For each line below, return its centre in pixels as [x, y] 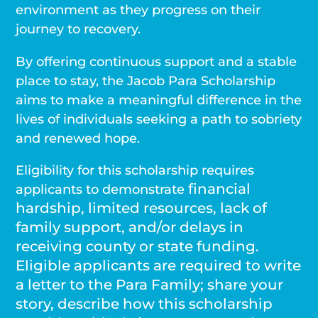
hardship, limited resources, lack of [142, 208]
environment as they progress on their [138, 10]
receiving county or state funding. [138, 246]
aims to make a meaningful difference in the [159, 99]
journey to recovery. [78, 29]
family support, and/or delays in [130, 227]
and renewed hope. [78, 138]
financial [220, 188]
